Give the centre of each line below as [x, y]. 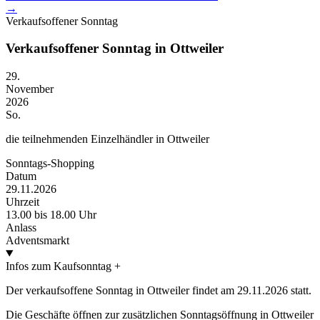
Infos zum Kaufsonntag [59, 266]
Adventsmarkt [37, 240]
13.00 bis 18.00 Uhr [51, 214]
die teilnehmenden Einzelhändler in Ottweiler [107, 139]
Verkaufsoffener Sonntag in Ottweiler [115, 49]
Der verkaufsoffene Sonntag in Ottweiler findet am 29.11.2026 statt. [159, 290]
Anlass [21, 227]
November [30, 89]
